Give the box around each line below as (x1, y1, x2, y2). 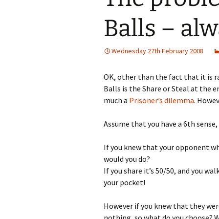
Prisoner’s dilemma (129, 95, 194, 105)
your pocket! (104, 177, 145, 187)
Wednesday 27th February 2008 (111, 46, 203, 55)
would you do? (104, 154, 150, 164)
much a (104, 95, 129, 105)
